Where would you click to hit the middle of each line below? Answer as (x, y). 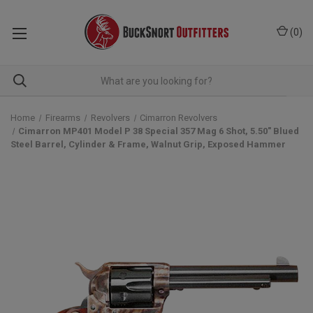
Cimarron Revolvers (179, 118)
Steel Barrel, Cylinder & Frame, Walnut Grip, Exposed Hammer (148, 144)
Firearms (63, 118)
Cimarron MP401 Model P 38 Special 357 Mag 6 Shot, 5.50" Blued (159, 131)
